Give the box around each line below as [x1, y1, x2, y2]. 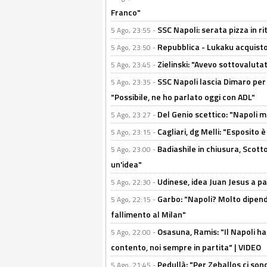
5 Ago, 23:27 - [111, 109, 157, 120]
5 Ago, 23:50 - [111, 42, 157, 53]
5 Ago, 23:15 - [111, 126, 157, 138]
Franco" [111, 6, 141, 18]
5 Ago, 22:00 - [111, 226, 157, 238]
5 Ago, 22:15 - [111, 194, 157, 205]
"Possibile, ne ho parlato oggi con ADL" [111, 91, 255, 103]
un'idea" [111, 158, 142, 170]
